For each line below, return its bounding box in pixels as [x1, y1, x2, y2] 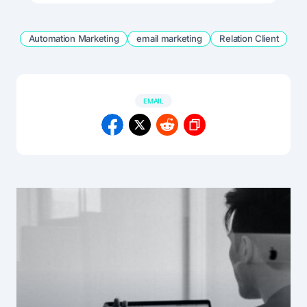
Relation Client [219, 32, 279, 44]
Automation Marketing [28, 32, 119, 44]
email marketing [136, 32, 202, 44]
